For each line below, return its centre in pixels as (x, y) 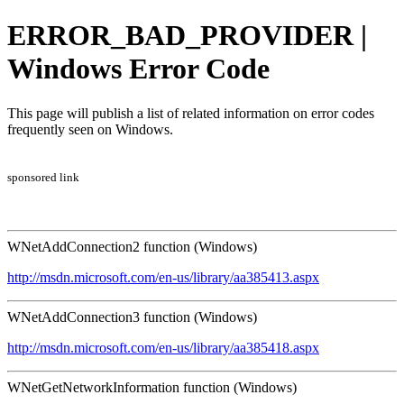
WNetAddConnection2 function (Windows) (132, 246)
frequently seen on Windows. (90, 129)
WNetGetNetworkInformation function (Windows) (152, 387)
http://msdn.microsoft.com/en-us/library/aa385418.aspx (163, 347)
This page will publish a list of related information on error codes (191, 113)
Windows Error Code (138, 69)
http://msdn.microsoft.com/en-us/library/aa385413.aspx (163, 277)
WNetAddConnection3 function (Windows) (132, 317)
